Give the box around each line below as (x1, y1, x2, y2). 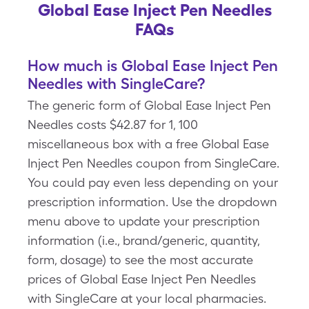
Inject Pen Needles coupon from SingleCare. (28, 156, 279, 170)
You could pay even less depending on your (28, 175, 278, 190)
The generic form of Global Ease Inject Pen (28, 98, 271, 112)
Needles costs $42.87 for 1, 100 (28, 117, 198, 132)
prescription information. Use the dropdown (28, 195, 277, 209)
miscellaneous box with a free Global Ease (28, 137, 269, 151)
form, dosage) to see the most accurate (28, 252, 253, 267)
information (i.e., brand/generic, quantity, (28, 233, 259, 248)
